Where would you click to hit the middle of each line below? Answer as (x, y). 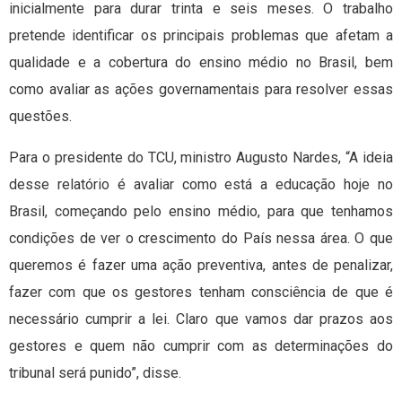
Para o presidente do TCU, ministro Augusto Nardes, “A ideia (201, 158)
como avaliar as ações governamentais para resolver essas (201, 90)
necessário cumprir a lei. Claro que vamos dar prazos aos (201, 319)
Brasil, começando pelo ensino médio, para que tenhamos (201, 212)
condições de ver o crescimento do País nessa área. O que (201, 239)
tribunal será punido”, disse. (95, 373)
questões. (40, 117)
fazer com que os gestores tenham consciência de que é (201, 293)
